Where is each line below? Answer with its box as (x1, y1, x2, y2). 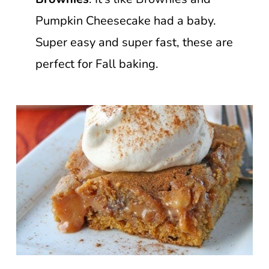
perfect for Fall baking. (35, 55, 159, 72)
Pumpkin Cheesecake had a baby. (35, 12, 216, 29)
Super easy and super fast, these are (35, 34, 233, 50)
